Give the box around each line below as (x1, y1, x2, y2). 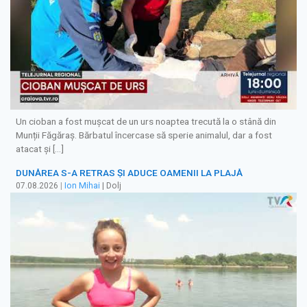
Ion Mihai (64, 180, 100, 191)
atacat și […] (16, 143, 64, 155)
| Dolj (100, 180, 121, 191)
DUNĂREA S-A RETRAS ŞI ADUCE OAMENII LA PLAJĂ (16, 167, 243, 178)
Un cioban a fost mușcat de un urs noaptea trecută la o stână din (16, 116, 276, 127)
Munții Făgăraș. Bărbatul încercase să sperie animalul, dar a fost (16, 130, 272, 141)
